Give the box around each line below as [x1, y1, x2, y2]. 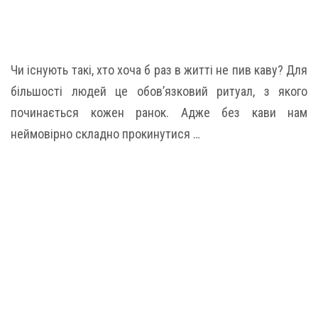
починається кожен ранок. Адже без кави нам [11, 105, 307, 120]
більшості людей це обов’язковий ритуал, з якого [11, 84, 307, 99]
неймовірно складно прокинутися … [11, 126, 200, 141]
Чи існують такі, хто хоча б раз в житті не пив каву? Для [11, 62, 307, 77]
